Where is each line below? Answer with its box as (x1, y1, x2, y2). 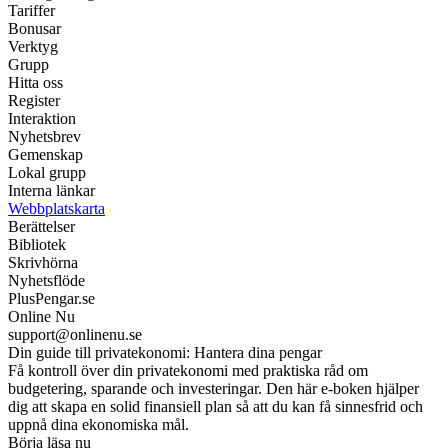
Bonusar (8, 20, 61, 38)
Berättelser (8, 218, 75, 236)
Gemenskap (8, 146, 83, 164)
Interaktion (8, 110, 76, 128)
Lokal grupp (8, 164, 86, 182)
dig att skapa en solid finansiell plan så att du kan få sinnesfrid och (8, 398, 423, 416)
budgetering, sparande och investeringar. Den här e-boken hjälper (8, 380, 419, 398)
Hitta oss (8, 74, 63, 92)
